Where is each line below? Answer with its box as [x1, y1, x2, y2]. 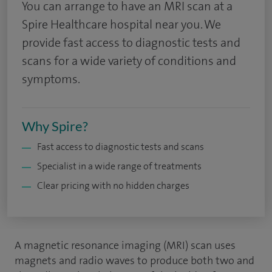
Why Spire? [22, 118, 88, 134]
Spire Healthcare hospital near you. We [22, 16, 221, 32]
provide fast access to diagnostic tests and [22, 35, 240, 50]
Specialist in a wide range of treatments [37, 160, 202, 172]
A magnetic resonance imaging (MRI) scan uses [15, 238, 236, 253]
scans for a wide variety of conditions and [22, 53, 236, 69]
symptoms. [22, 71, 80, 87]
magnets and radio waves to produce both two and [15, 253, 254, 268]
